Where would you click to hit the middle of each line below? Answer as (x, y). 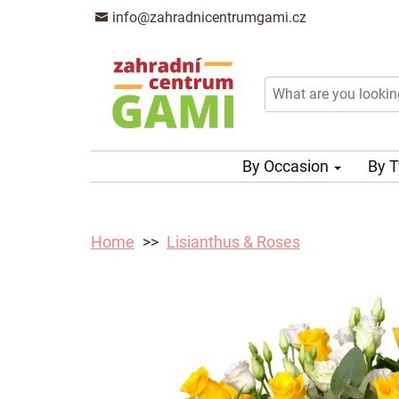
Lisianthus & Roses (233, 242)
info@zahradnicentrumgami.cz (208, 17)
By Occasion (287, 167)
